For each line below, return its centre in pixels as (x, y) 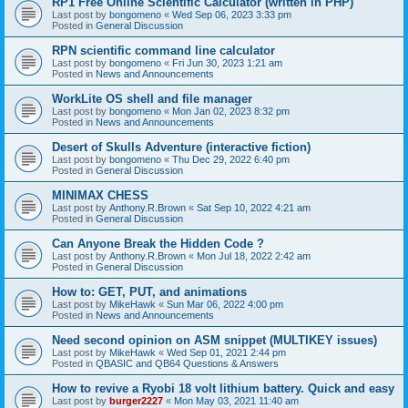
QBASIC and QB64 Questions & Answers (187, 363)
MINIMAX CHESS (100, 195)
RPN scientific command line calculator (163, 50)
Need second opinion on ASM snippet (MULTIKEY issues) (214, 340)
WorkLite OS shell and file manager (152, 98)
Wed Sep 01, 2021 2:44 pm (226, 352)
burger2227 (136, 400)
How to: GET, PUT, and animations (149, 291)
